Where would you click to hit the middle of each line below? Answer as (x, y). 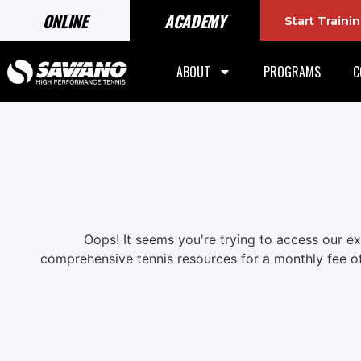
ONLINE (65, 21)
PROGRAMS (292, 72)
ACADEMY (195, 21)
